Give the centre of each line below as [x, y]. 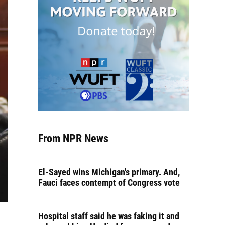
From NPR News [73, 138]
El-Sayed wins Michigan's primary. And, [109, 172]
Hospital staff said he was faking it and [109, 216]
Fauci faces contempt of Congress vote [109, 183]
